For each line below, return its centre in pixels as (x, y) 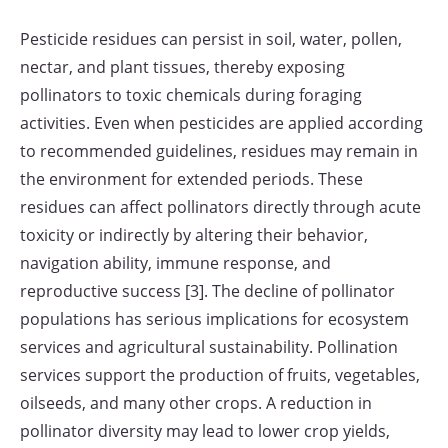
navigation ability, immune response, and (175, 263)
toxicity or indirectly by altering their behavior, (194, 235)
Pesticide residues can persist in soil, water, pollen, (211, 39)
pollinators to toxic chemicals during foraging (191, 95)
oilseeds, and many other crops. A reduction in (196, 403)
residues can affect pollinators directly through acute (220, 207)
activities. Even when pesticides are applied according (221, 123)
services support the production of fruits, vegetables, (220, 375)
